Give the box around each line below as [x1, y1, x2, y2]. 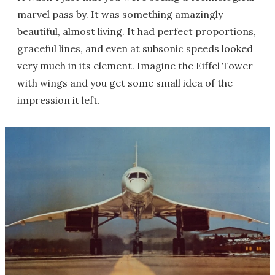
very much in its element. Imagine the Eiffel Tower [17, 60, 253, 72]
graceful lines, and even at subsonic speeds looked [17, 42, 253, 55]
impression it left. [17, 94, 100, 106]
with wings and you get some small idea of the [17, 77, 233, 89]
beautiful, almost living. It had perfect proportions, [17, 25, 256, 37]
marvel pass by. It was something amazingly [17, 8, 223, 20]
